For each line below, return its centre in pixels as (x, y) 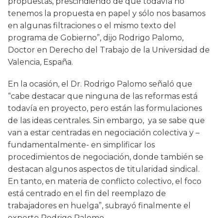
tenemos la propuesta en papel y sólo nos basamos (107, 14)
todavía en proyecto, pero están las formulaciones (105, 109)
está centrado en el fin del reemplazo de (87, 194)
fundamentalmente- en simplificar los (81, 145)
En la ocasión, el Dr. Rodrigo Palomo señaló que (100, 84)
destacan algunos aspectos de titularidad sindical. (104, 169)
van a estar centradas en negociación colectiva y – (104, 133)
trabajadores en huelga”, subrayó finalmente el (99, 206)
